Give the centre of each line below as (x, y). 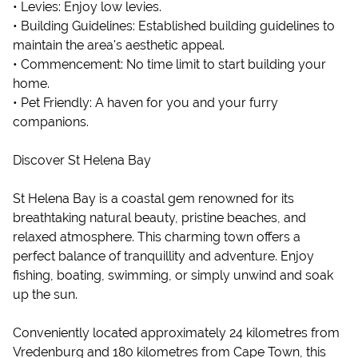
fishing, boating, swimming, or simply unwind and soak (173, 275)
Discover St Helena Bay (82, 160)
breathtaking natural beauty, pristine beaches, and (159, 218)
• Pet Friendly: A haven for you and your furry (145, 103)
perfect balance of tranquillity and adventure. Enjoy (163, 256)
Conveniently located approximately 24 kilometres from (176, 333)
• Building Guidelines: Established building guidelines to (174, 26)
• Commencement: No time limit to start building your (169, 64)
